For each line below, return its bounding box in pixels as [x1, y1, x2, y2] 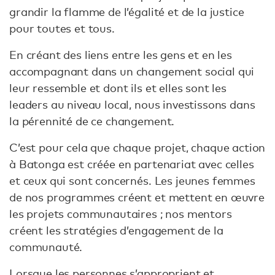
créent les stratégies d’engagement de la [9, 223, 223, 237]
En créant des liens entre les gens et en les [9, 47, 232, 61]
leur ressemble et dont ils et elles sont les [9, 80, 227, 95]
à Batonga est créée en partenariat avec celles [9, 157, 254, 171]
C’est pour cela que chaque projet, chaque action [9, 140, 266, 154]
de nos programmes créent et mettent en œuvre [9, 190, 265, 204]
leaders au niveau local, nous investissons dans [9, 97, 255, 111]
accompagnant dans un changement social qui [9, 64, 255, 78]
